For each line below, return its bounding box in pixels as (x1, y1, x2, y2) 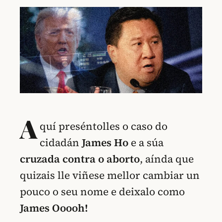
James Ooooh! (20, 201, 88, 216)
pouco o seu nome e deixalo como (20, 184, 185, 199)
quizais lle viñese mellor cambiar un (20, 168, 200, 183)
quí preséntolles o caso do (40, 119, 168, 134)
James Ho (79, 135, 129, 150)
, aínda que (140, 152, 194, 166)
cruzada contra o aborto (20, 152, 140, 166)
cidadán (40, 135, 80, 150)
